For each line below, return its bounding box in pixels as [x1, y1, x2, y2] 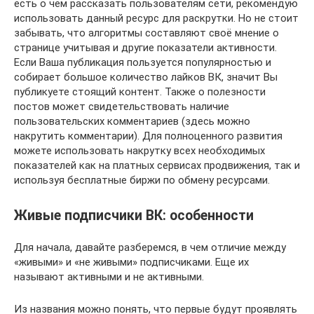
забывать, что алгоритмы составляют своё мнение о [14, 26, 279, 39]
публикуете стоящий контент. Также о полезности [14, 85, 266, 98]
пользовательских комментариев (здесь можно [14, 114, 250, 128]
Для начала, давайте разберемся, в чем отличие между [14, 240, 286, 254]
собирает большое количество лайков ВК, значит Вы [14, 70, 278, 83]
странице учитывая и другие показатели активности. [14, 41, 277, 54]
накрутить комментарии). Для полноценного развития [14, 129, 282, 142]
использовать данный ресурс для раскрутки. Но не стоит [14, 11, 299, 25]
